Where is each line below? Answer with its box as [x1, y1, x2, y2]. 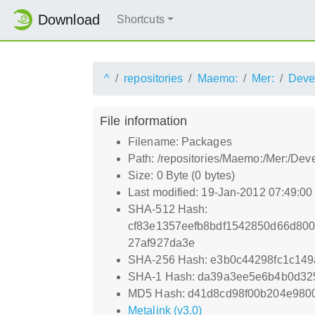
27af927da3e [128, 236, 195, 249]
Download [38, 12, 100, 28]
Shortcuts [116, 13, 165, 26]
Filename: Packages [128, 135, 232, 148]
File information [100, 112, 188, 128]
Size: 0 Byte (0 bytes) [128, 169, 236, 181]
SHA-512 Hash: [128, 202, 208, 215]
